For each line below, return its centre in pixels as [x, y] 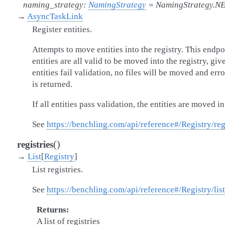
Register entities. [62, 29]
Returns [51, 210]
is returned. [52, 84]
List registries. [58, 170]
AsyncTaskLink [55, 16]
